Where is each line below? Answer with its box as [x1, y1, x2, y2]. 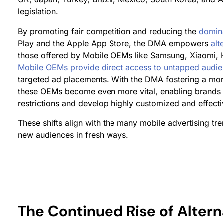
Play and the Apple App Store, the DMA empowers [18, 38, 211, 49]
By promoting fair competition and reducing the [18, 26, 199, 37]
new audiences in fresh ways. [18, 130, 128, 140]
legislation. [18, 6, 58, 17]
